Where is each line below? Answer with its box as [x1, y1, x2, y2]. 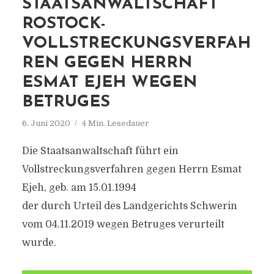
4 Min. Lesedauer [81, 119, 149, 128]
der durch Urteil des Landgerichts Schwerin [21, 201, 237, 212]
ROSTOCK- [21, 16, 106, 32]
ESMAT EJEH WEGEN [21, 75, 197, 91]
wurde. [21, 237, 56, 248]
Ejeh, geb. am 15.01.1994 [21, 182, 136, 193]
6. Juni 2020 [21, 119, 70, 128]
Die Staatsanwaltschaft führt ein [21, 146, 179, 157]
